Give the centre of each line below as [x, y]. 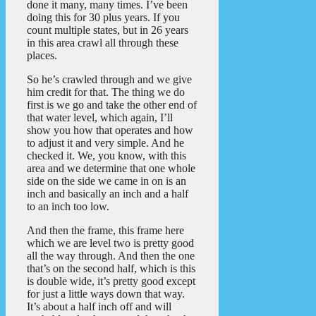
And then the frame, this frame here [105, 231]
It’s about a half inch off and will [99, 307]
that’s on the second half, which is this [111, 269]
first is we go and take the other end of [112, 105]
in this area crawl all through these [103, 43]
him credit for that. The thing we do [106, 92]
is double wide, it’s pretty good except [111, 281]
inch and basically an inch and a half [108, 194]
